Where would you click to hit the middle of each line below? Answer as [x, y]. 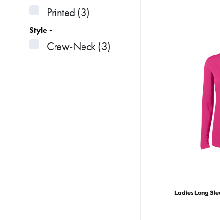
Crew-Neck [71, 46]
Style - [41, 30]
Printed [61, 12]
